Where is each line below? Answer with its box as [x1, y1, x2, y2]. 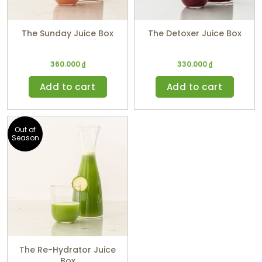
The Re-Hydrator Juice [19, 244, 116, 256]
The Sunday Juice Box [22, 27, 113, 40]
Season [11, 133, 39, 143]
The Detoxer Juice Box [147, 27, 242, 40]
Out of [15, 125, 36, 135]
